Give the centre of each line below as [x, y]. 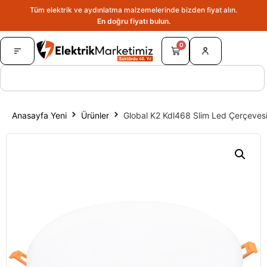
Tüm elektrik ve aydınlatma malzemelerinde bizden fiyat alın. [133, 10]
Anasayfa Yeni [39, 115]
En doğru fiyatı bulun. [133, 21]
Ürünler [95, 115]
